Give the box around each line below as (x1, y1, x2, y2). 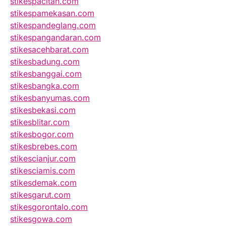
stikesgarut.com (10, 190, 71, 200)
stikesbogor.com (10, 129, 74, 140)
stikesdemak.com (10, 178, 77, 188)
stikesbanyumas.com (10, 93, 90, 103)
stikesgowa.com (10, 214, 72, 224)
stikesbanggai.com (10, 69, 82, 79)
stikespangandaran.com (10, 32, 101, 43)
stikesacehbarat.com (10, 44, 89, 55)
